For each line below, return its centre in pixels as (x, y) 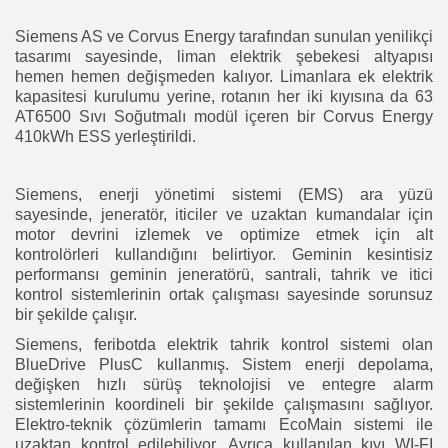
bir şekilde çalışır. (76, 314)
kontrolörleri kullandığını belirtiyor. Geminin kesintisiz (224, 254)
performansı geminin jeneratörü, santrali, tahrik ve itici (224, 274)
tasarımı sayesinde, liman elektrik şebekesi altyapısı (224, 56)
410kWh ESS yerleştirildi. (105, 136)
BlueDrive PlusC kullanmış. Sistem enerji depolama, (224, 364)
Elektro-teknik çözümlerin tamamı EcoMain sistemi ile (224, 424)
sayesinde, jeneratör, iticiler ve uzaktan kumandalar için (224, 214)
